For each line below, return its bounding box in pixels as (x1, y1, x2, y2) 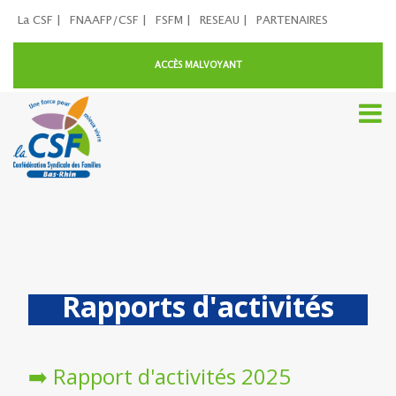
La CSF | (18, 15, 61, 27)
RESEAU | (200, 15, 247, 27)
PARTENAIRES (256, 15, 328, 27)
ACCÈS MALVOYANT (154, 61, 242, 70)
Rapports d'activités (61, 287, 334, 326)
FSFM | (156, 15, 191, 27)
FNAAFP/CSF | (70, 15, 147, 27)
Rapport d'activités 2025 (52, 362, 291, 392)
